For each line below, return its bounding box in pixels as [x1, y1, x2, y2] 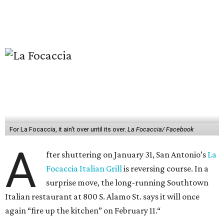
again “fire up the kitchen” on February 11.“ [5, 205, 160, 215]
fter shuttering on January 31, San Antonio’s [46, 149, 208, 159]
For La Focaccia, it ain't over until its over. [9, 125, 127, 133]
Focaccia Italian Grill [46, 163, 122, 173]
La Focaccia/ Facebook [127, 125, 193, 133]
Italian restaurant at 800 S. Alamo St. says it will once [5, 191, 199, 201]
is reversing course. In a [122, 163, 209, 173]
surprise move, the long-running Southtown [46, 177, 209, 187]
